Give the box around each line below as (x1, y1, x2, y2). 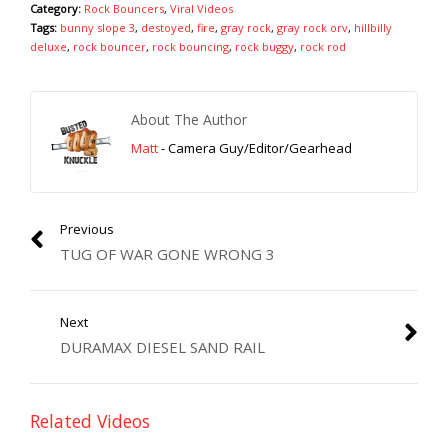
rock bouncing (152, 38, 229, 54)
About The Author (131, 109, 247, 129)
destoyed (141, 19, 191, 35)
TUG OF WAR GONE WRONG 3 (60, 243, 275, 264)
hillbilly (354, 19, 392, 35)
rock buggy (235, 38, 294, 54)
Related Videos (30, 408, 150, 433)
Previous (60, 219, 114, 238)
